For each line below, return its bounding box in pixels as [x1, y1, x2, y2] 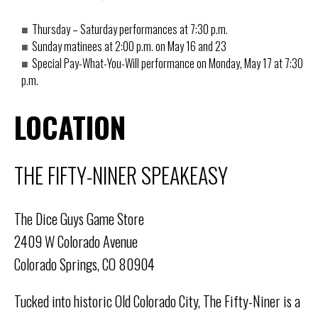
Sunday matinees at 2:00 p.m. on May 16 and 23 [32, 38, 226, 55]
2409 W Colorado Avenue [14, 230, 138, 252]
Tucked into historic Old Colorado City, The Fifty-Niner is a [14, 290, 300, 312]
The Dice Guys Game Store [14, 207, 144, 229]
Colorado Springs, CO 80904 [14, 253, 155, 275]
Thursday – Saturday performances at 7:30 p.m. [32, 21, 228, 38]
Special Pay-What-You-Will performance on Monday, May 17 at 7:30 [32, 55, 303, 72]
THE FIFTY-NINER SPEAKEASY [14, 158, 228, 191]
